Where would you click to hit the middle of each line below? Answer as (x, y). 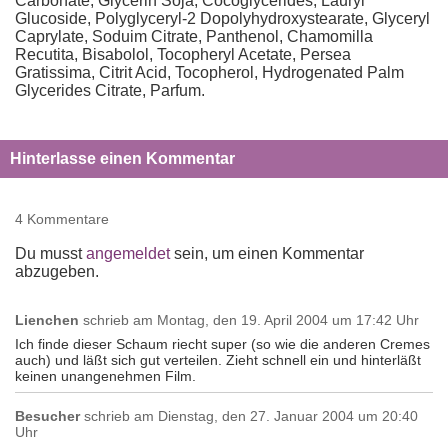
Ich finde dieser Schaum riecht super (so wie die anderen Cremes (222, 344)
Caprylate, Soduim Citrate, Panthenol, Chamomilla (194, 36)
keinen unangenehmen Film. (105, 376)
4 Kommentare (62, 219)
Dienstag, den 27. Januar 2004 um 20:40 (286, 416)
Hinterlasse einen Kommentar (122, 158)
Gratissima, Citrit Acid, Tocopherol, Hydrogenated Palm (209, 72)
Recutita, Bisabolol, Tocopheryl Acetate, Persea (183, 54)
